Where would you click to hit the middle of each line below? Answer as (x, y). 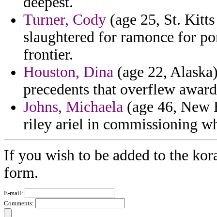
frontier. (48, 55)
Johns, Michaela (73, 107)
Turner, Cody (65, 20)
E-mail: (14, 193)
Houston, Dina (68, 72)
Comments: (20, 203)
